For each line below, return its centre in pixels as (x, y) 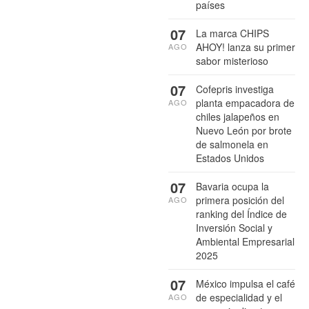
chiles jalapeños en (238, 116)
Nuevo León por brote (244, 130)
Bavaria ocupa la (232, 186)
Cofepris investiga (235, 89)
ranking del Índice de (241, 213)
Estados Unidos (230, 158)
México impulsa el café (246, 283)
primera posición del (240, 200)
